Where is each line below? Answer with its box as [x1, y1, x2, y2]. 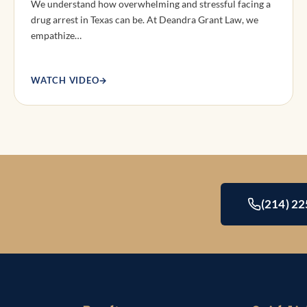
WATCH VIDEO [31, 74, 99, 86]
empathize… [31, 29, 82, 41]
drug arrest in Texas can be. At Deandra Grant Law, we [31, 13, 258, 25]
